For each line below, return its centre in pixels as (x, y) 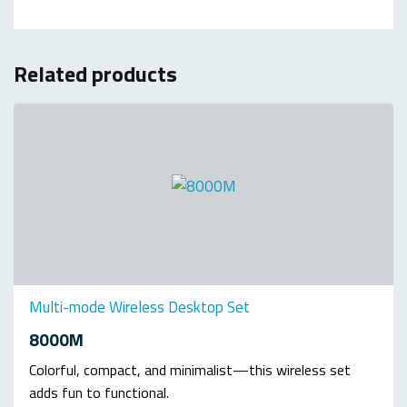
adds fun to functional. (99, 393)
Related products (95, 73)
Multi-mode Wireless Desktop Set (139, 307)
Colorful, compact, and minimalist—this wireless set (190, 370)
